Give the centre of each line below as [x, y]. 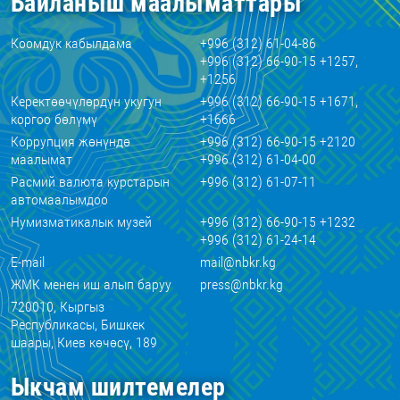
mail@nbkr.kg [237, 262]
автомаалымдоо [59, 200]
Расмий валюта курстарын [90, 182]
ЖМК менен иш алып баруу [91, 284]
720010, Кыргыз [58, 307]
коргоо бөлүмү [54, 119]
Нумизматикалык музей [81, 222]
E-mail [28, 262]
